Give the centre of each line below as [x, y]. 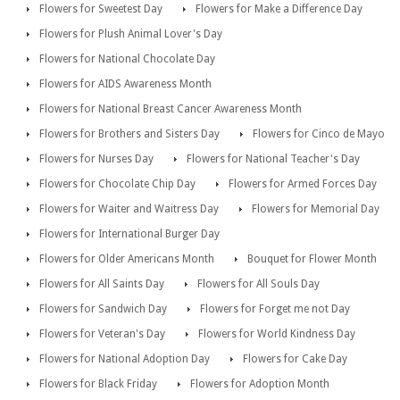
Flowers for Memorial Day [316, 209]
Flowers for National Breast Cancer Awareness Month [171, 109]
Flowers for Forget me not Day [275, 309]
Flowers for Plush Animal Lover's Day [131, 34]
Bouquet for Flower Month [312, 259]
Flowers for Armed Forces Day [303, 184]
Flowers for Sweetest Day [101, 9]
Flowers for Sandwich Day [103, 309]
